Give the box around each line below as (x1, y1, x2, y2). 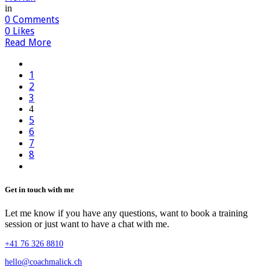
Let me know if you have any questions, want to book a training (5, 208, 248, 219)
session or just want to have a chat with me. (5, 219, 169, 230)
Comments (10, 14, 59, 26)
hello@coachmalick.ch (5, 257, 82, 267)
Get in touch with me (5, 185, 74, 195)
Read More (5, 37, 51, 49)
